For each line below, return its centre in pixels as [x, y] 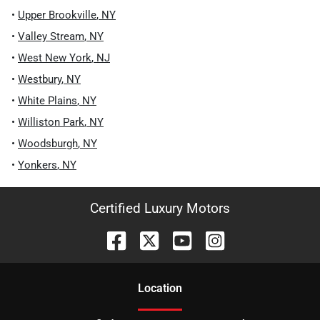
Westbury [40, 79]
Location [160, 288]
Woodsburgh [48, 144]
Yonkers [37, 165]
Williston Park [51, 122]
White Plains [47, 101]
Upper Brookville [57, 15]
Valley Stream [51, 36]
